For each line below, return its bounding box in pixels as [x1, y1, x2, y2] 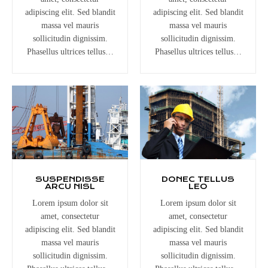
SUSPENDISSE [35, 174, 105, 184]
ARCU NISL [45, 181, 95, 191]
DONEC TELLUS [162, 174, 234, 184]
